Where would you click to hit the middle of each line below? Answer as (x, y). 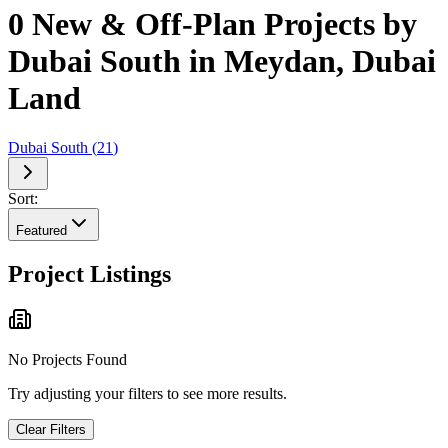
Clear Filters (51, 430)
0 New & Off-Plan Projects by (212, 24)
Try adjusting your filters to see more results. (147, 394)
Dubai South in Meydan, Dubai (222, 61)
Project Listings (89, 273)
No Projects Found (67, 360)
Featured (41, 230)
